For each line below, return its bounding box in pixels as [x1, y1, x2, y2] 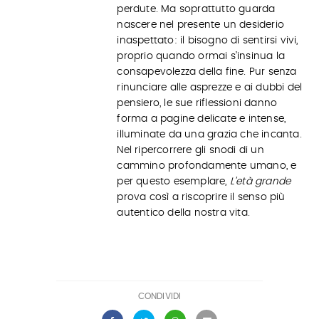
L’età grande [229, 177, 291, 187]
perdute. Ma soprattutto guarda [117, 4, 276, 14]
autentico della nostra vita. [117, 208, 250, 218]
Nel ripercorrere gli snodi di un [117, 145, 264, 155]
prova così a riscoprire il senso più [117, 192, 286, 202]
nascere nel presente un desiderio [117, 20, 284, 30]
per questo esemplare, [117, 177, 230, 187]
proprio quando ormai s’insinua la [117, 51, 285, 61]
